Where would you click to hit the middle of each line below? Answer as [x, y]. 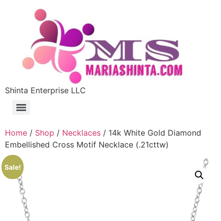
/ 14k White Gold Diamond [151, 132]
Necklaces [81, 132]
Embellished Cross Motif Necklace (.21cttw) [87, 144]
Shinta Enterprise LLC [45, 90]
